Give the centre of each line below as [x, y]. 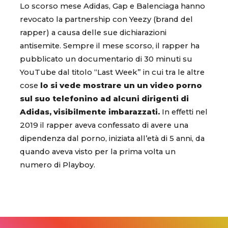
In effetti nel [184, 112]
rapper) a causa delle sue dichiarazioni [93, 32]
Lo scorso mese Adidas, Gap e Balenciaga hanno [112, 6]
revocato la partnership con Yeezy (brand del [106, 19]
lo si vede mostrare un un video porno [120, 85]
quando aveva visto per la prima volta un [98, 151]
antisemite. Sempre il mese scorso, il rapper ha [110, 46]
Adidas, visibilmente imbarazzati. [90, 112]
